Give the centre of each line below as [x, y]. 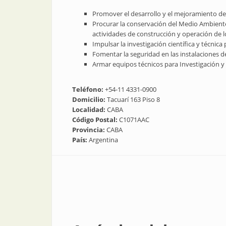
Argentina [103, 140]
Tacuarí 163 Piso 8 [133, 100]
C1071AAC [134, 120]
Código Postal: [96, 120]
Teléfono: [89, 90]
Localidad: [90, 110]
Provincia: [89, 130]
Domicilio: [90, 100]
